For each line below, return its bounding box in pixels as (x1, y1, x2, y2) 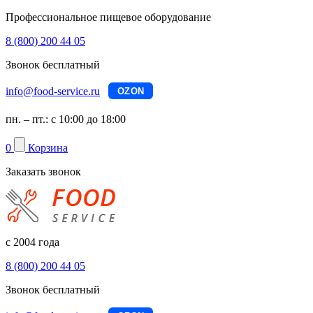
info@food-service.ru (6, 85, 100, 97)
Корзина (28, 142, 68, 154)
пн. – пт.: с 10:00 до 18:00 (6, 113, 126, 125)
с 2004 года (6, 236, 59, 248)
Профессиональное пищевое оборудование (6, 11, 211, 23)
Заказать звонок (6, 166, 81, 177)
